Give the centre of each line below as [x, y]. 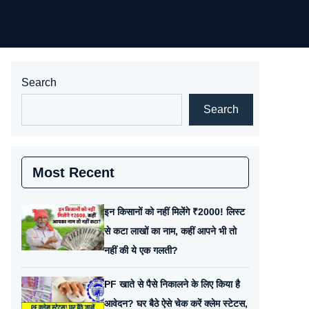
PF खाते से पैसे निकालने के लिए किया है [172, 284]
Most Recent [73, 172]
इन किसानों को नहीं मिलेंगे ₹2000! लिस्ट [175, 212]
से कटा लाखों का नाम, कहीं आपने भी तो [170, 231]
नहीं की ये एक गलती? [141, 250]
